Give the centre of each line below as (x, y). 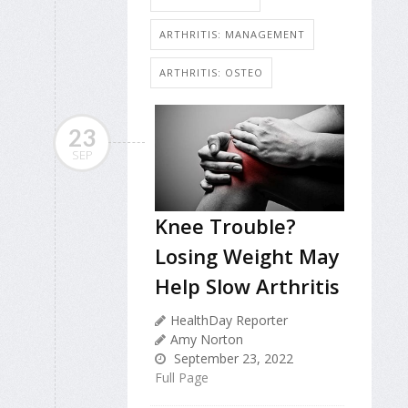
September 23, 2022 (232, 358)
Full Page (182, 377)
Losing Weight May (247, 255)
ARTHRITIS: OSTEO (211, 72)
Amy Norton (207, 339)
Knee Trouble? (225, 225)
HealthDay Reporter (229, 320)
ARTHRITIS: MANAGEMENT (232, 34)
